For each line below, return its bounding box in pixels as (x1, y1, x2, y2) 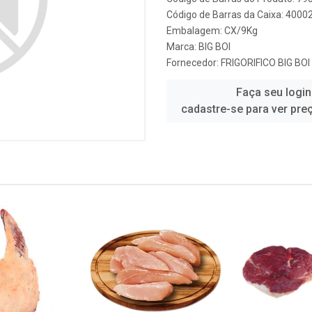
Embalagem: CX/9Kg (166, 25, 258, 36)
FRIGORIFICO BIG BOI (221, 57, 310, 68)
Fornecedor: (166, 57, 221, 68)
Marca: (166, 41, 198, 52)
